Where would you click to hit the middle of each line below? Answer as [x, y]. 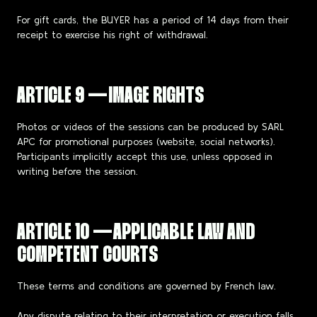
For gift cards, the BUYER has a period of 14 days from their [153, 20]
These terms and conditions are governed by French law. [146, 286]
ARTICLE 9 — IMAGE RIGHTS [110, 97]
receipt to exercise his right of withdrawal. [112, 35]
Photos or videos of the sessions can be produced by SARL [150, 127]
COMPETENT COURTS [87, 256]
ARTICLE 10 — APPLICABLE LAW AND [136, 233]
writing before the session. [77, 172]
